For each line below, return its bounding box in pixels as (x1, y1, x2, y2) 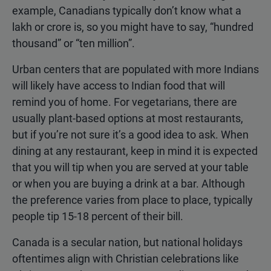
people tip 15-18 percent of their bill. (12, 210, 183, 223)
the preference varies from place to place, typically (12, 194, 253, 207)
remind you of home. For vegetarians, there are (12, 96, 237, 109)
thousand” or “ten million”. (12, 37, 135, 50)
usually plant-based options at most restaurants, (12, 112, 243, 125)
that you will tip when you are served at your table (12, 161, 249, 174)
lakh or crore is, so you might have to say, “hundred (12, 21, 253, 34)
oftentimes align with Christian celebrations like (12, 252, 239, 266)
